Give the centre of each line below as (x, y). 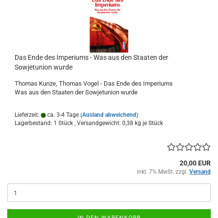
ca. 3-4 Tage (62, 115)
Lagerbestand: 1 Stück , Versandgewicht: (68, 123)
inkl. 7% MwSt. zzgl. (163, 172)
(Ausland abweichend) (109, 115)
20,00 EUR (195, 163)
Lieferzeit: (28, 115)
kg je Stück (148, 123)
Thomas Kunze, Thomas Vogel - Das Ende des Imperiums (94, 83)
